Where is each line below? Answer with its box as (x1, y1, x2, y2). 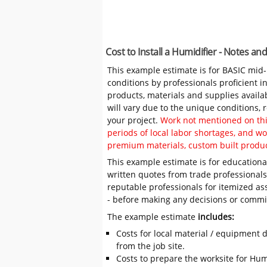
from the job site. (116, 240, 185, 252)
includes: (198, 210, 235, 222)
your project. (107, 114, 161, 126)
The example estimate (107, 210, 198, 222)
